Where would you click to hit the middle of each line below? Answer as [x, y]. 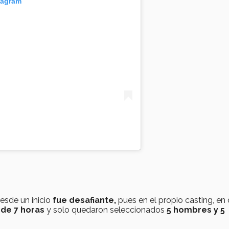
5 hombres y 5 [196, 210]
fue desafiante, [83, 200]
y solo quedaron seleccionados [106, 210]
